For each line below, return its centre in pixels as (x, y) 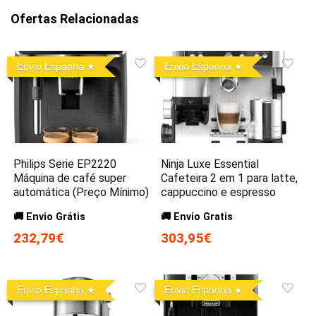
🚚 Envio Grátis (50, 217)
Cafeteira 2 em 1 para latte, (230, 178)
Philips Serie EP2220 (65, 164)
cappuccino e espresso (219, 193)
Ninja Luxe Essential (210, 164)
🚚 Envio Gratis (197, 217)
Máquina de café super (70, 178)
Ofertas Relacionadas (75, 19)
